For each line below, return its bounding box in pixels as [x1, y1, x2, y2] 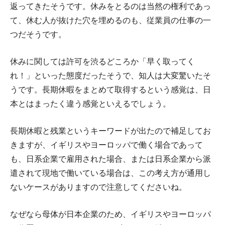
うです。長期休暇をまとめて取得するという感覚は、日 [10, 84, 211, 95]
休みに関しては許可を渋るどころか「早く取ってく [10, 56, 195, 67]
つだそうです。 [10, 29, 66, 40]
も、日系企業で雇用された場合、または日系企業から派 [10, 154, 211, 164]
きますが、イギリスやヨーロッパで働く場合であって [10, 140, 203, 150]
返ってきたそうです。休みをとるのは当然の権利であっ [10, 1, 211, 12]
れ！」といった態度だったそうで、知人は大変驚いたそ [10, 70, 211, 81]
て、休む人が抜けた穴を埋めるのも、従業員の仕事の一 [10, 15, 211, 26]
